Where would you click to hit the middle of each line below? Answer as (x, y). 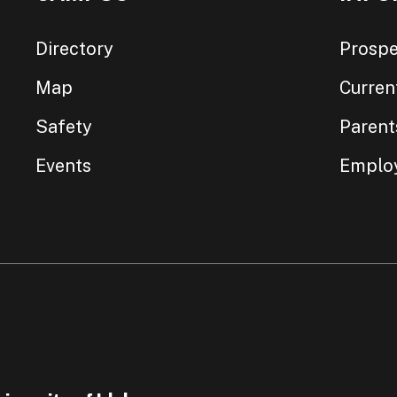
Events (64, 165)
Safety (64, 126)
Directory (75, 48)
